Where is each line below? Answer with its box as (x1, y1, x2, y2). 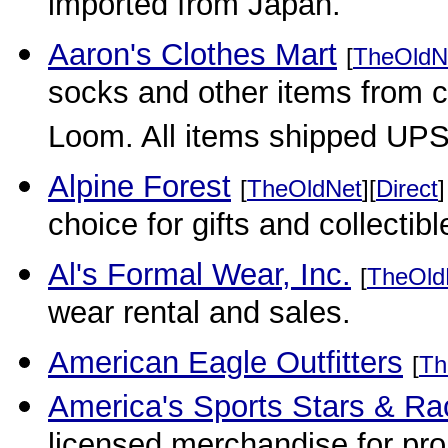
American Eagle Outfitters (48, 345, 403, 380)
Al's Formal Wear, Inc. (48, 257, 351, 292)
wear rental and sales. (48, 295, 351, 337)
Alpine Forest (48, 169, 231, 204)
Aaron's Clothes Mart (48, 37, 337, 72)
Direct (376, 175, 438, 202)
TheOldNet (247, 175, 362, 202)
